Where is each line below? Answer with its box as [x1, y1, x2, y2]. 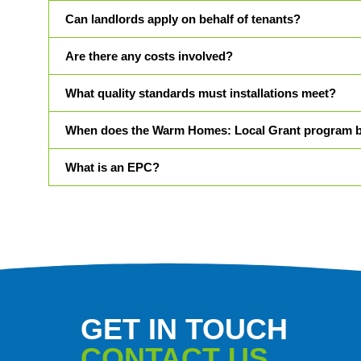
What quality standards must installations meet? [65, 86, 336, 101]
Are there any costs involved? [65, 49, 233, 64]
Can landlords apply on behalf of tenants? [65, 12, 301, 27]
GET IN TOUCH [81, 313, 288, 346]
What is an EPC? [65, 160, 160, 175]
